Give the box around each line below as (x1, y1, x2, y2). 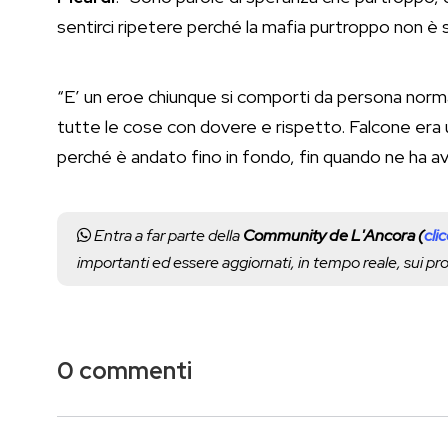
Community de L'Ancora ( (243, 225, 424, 247)
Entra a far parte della (91, 225, 243, 247)
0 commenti (57, 355, 192, 387)
